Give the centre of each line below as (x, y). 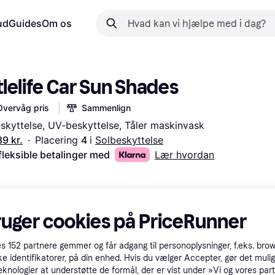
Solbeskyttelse (129, 140)
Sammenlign (106, 108)
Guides (25, 23)
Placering (58, 140)
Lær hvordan (185, 155)
